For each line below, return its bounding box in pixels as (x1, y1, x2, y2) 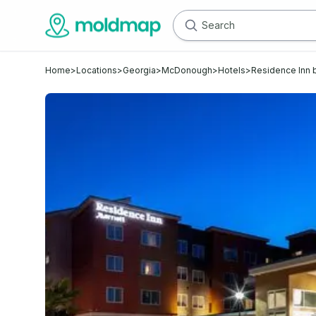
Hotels (218, 65, 245, 75)
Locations (76, 65, 117, 75)
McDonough (162, 65, 212, 75)
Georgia (123, 65, 156, 75)
